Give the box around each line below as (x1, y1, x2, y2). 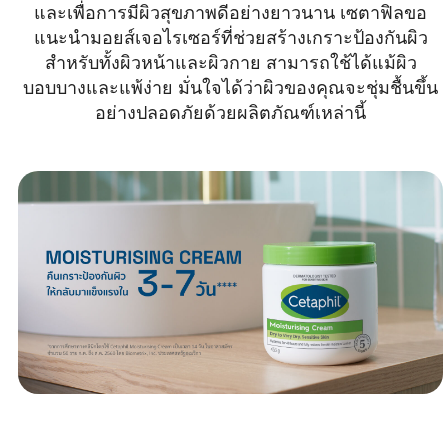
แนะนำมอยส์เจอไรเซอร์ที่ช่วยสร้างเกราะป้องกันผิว (33, 28, 428, 49)
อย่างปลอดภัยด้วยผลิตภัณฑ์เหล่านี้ (95, 103, 367, 124)
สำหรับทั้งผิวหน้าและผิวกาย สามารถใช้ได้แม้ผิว (44, 53, 417, 74)
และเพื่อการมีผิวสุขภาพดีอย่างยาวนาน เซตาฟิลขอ (34, 3, 428, 24)
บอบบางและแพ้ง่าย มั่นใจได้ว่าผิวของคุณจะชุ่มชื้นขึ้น (23, 78, 439, 99)
